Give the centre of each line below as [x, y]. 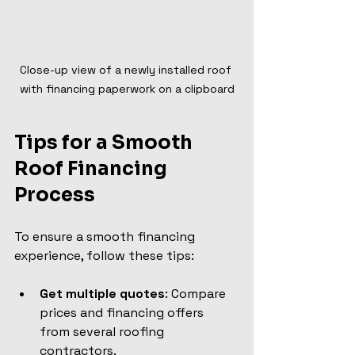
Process [55, 195]
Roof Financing [93, 168]
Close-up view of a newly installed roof [127, 69]
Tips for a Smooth [105, 142]
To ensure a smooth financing [106, 236]
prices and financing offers [123, 312]
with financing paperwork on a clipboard [127, 88]
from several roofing [103, 331]
